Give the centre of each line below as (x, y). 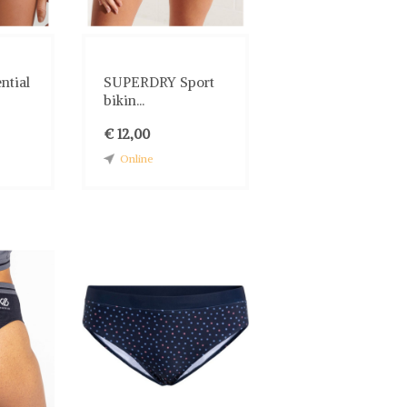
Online (137, 158)
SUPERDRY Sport (159, 82)
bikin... (124, 100)
